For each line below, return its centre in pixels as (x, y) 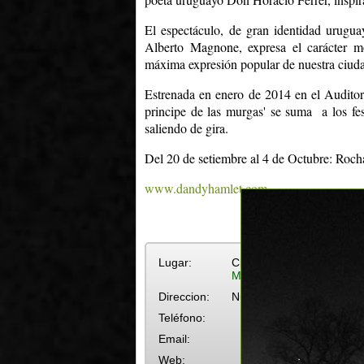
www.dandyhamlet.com (206, 188)
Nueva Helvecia (272, 296)
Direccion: (184, 296)
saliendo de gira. (188, 128)
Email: (174, 338)
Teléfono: (182, 317)
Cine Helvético (269, 262)
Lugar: (175, 262)
